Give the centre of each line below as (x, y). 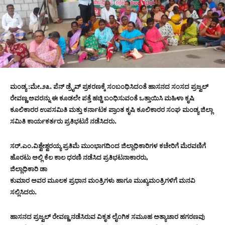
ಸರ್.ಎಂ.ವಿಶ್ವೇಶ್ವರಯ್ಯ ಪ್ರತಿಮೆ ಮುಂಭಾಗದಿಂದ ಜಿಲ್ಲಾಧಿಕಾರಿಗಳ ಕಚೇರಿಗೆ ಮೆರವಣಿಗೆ (108, 146)
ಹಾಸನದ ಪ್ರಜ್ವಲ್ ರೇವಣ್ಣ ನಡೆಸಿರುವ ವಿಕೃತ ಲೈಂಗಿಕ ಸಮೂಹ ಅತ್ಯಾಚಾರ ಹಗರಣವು (107, 217)
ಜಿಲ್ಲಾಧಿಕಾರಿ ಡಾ (29, 169)
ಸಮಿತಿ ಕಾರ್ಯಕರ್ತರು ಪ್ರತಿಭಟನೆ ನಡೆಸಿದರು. (63, 122)
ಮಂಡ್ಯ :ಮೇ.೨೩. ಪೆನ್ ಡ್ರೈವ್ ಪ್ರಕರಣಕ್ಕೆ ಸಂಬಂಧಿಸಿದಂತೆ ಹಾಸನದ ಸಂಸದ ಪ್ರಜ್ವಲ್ (109, 87)
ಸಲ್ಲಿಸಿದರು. (23, 192)
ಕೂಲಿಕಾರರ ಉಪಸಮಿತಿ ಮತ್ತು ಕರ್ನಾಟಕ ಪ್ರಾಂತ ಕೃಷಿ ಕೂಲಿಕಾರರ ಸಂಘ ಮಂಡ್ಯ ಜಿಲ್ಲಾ (111, 110)
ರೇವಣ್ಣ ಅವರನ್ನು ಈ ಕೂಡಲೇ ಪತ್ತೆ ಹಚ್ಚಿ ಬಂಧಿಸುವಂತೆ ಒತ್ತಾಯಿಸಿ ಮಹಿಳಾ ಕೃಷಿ (102, 98)
